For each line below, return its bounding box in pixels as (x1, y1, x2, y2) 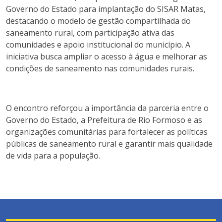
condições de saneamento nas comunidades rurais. (6, 63, 194, 74)
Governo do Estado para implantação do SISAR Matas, (6, 3, 206, 14)
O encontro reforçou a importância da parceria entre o (6, 103, 209, 113)
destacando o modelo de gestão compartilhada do (6, 15, 191, 26)
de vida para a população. (6, 150, 100, 161)
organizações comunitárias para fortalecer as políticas (6, 126, 208, 137)
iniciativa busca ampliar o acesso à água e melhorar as (6, 51, 207, 62)
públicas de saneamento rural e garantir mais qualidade (6, 138, 213, 149)
